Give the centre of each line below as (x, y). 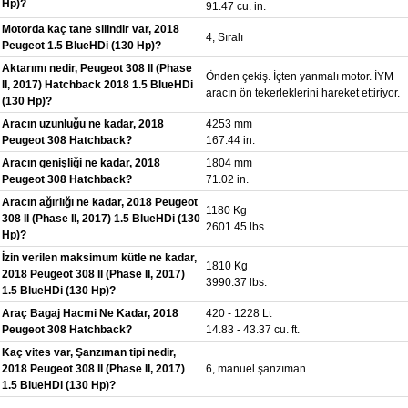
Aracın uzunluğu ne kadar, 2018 (83, 123)
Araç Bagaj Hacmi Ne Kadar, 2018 (90, 313)
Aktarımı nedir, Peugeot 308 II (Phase (97, 68)
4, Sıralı (224, 37)
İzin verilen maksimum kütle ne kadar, (99, 257)
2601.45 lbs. (236, 226)
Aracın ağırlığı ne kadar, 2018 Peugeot (100, 202)
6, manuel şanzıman (256, 368)
